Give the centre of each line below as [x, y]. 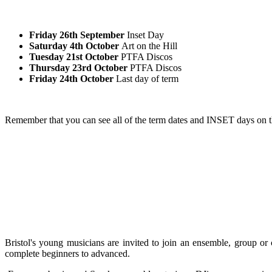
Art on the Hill [148, 46]
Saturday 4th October [74, 46]
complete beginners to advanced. [67, 253]
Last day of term [146, 78]
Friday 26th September [77, 35]
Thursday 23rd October [78, 67]
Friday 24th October [71, 78]
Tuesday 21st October [74, 56]
